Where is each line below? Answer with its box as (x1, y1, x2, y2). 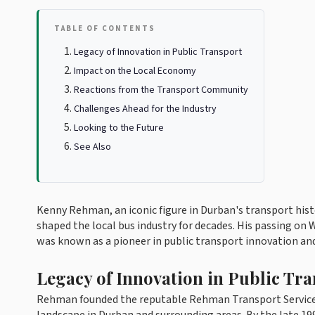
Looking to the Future (74, 121, 164, 135)
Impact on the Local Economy (74, 64, 196, 78)
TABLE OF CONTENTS (54, 23, 155, 34)
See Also (74, 140, 111, 154)
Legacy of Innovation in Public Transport (74, 45, 242, 59)
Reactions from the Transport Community (74, 83, 248, 97)
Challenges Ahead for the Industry (74, 102, 217, 116)
